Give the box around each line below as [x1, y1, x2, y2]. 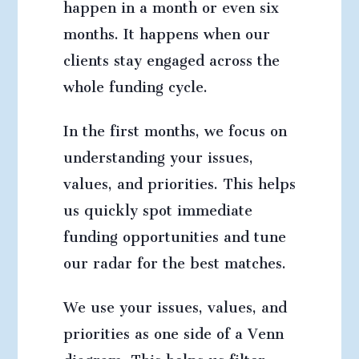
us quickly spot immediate [63, 188, 252, 225]
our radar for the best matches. [63, 241, 286, 278]
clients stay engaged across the [63, 38, 280, 75]
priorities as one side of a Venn [63, 312, 284, 349]
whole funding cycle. [63, 65, 208, 102]
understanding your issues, [63, 135, 253, 172]
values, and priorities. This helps [63, 162, 296, 199]
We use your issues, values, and [63, 285, 287, 322]
